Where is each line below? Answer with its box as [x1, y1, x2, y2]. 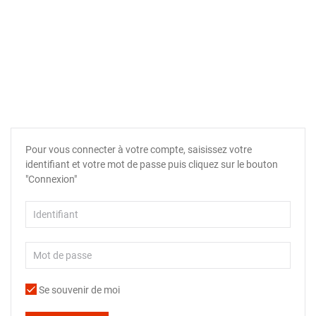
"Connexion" [25, 173, 77, 185]
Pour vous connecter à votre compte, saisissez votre [25, 143, 252, 155]
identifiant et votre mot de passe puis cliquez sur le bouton [25, 158, 278, 170]
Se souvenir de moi [37, 284, 120, 296]
